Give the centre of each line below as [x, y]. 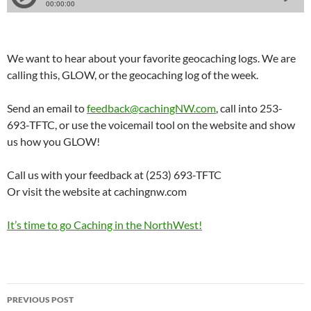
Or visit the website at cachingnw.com [97, 192]
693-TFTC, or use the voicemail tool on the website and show [151, 125]
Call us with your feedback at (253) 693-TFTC [114, 175]
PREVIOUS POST [40, 300]
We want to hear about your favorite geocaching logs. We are [151, 58]
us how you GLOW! [53, 142]
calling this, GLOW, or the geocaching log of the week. [133, 75]
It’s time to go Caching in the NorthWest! [104, 225]
